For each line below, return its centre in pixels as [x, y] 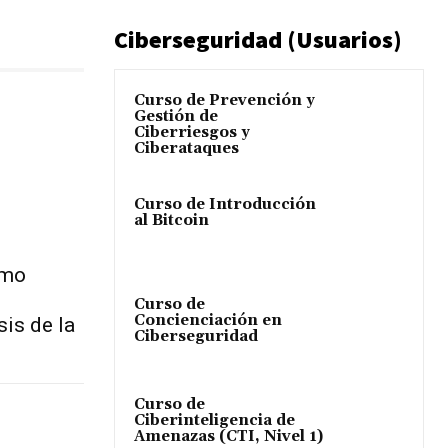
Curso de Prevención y [224, 100]
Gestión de [176, 116]
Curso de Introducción [225, 204]
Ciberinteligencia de [214, 421]
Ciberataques [186, 148]
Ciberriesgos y [192, 132]
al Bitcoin [171, 220]
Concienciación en [208, 320]
